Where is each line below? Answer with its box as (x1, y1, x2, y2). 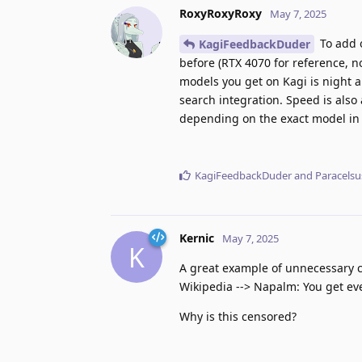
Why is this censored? (179, 309, 297, 325)
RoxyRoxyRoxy (179, 5, 262, 21)
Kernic (179, 230, 214, 246)
